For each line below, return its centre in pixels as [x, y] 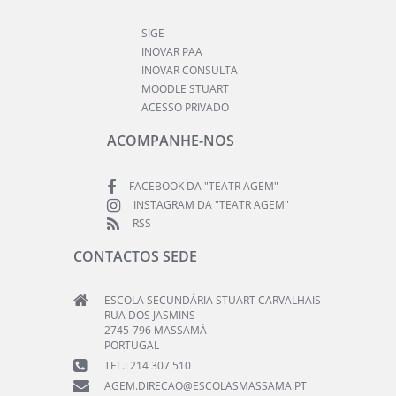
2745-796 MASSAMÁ [156, 331]
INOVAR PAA [172, 52]
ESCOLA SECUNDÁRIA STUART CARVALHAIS [213, 301]
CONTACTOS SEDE [135, 257]
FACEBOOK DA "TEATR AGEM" [204, 187]
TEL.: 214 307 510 [148, 366]
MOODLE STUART [185, 89]
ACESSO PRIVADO [185, 108]
